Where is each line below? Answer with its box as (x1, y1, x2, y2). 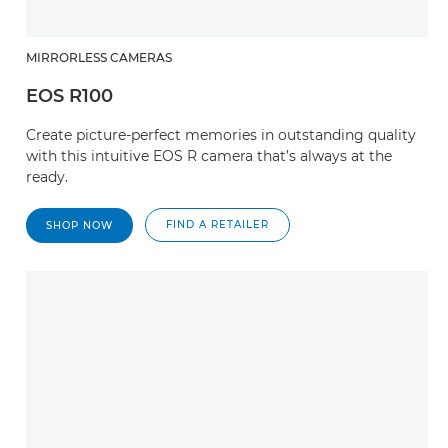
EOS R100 (26, 85, 113, 107)
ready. (26, 168, 68, 186)
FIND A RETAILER (166, 218, 269, 231)
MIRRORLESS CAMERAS (26, 50, 172, 65)
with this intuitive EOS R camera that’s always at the (26, 147, 392, 165)
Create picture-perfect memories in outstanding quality (26, 126, 416, 144)
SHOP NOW (46, 219, 113, 232)
